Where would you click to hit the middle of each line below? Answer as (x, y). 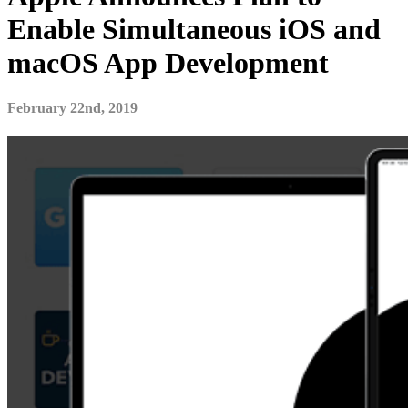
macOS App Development (168, 63)
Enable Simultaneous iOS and (194, 30)
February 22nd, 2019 (72, 107)
